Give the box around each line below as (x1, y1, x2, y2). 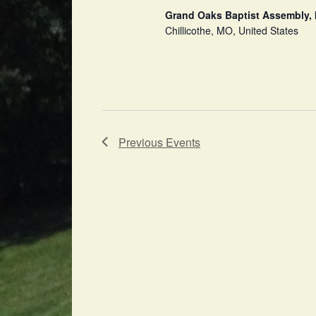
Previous (119, 133, 166, 150)
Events (166, 133, 200, 150)
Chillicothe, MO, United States (165, 23, 299, 37)
